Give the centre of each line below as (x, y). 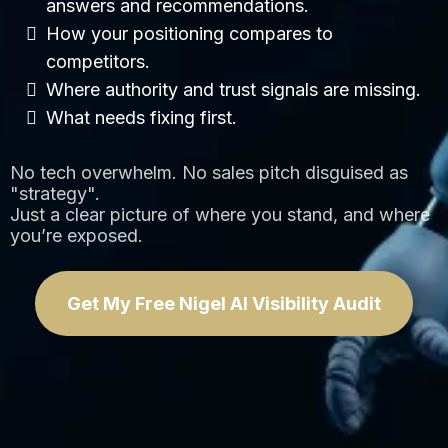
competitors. (98, 61)
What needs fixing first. (141, 117)
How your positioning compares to (189, 33)
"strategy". (55, 193)
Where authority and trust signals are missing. (233, 89)
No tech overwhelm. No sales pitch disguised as (209, 172)
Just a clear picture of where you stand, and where (220, 214)
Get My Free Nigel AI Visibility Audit (224, 303)
